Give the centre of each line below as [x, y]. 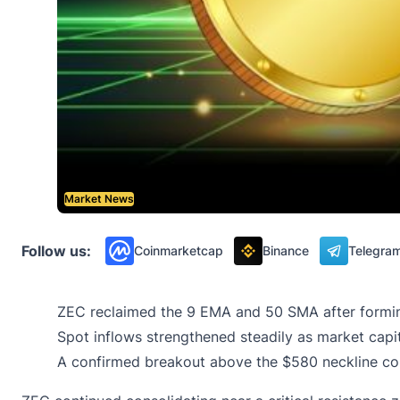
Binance [286, 251]
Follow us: [56, 251]
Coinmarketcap [179, 251]
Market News [99, 199]
